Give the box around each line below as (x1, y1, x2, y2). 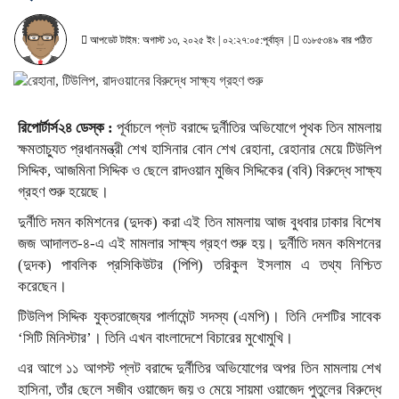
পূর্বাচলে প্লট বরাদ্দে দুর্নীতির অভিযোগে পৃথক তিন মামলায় (117, 118, 382, 136)
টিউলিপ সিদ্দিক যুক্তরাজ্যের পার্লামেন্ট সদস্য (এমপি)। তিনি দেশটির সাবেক (18, 307, 381, 325)
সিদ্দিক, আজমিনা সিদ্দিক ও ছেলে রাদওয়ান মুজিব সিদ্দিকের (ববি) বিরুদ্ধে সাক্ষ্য (18, 161, 381, 179)
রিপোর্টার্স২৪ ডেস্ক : (18, 118, 118, 136)
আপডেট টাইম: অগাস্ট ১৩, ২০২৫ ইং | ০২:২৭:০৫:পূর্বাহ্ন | (86, 33, 293, 46)
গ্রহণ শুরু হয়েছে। (18, 183, 109, 200)
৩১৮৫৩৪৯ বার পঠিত (298, 33, 372, 46)
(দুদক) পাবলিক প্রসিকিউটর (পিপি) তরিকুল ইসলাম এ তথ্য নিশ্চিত (18, 256, 381, 273)
